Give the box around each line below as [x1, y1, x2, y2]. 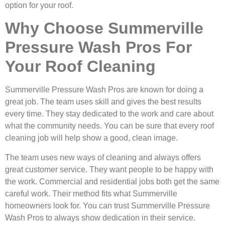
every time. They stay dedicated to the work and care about [5, 109, 213, 119]
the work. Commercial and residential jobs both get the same [5, 177, 219, 186]
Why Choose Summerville [5, 19, 203, 38]
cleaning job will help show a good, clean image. [5, 134, 178, 143]
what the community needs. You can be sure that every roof [5, 122, 214, 131]
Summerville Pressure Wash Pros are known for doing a [5, 85, 203, 94]
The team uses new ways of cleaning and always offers [5, 153, 201, 162]
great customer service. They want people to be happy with [5, 165, 213, 174]
